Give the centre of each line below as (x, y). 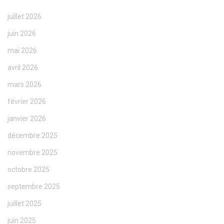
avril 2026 (23, 68)
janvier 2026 (27, 119)
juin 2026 (22, 34)
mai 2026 (22, 51)
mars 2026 (24, 85)
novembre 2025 (32, 153)
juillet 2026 (24, 17)
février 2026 (27, 102)
